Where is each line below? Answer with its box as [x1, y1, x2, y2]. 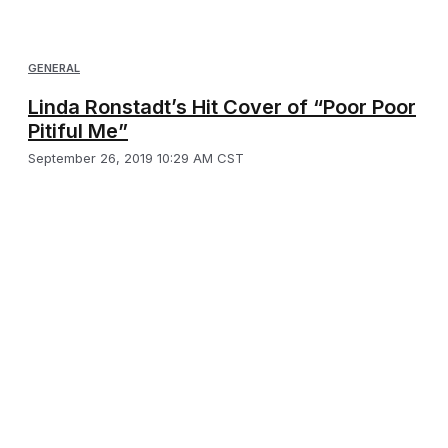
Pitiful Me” [28, 118, 128, 143]
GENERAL [28, 60, 80, 75]
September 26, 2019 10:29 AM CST [28, 149, 244, 166]
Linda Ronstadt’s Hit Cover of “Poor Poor [28, 94, 416, 119]
